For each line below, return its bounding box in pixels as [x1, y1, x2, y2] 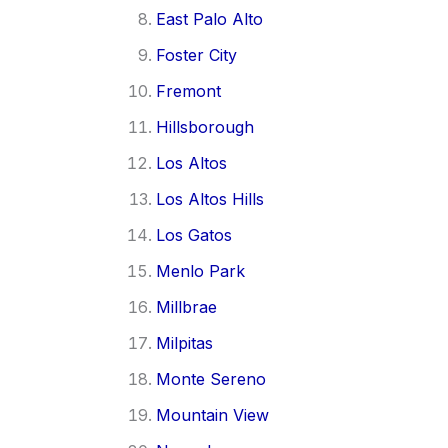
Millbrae [156, 296, 217, 317]
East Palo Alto [156, 8, 263, 29]
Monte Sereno [156, 368, 266, 389]
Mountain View [156, 404, 269, 425]
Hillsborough [156, 116, 254, 137]
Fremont [156, 80, 221, 101]
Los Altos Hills [156, 188, 264, 209]
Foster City [156, 44, 237, 65]
